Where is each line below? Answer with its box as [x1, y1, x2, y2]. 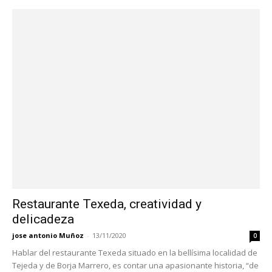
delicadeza [12, 211, 74, 226]
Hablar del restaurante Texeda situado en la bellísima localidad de [12, 246, 257, 258]
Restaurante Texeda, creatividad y [12, 196, 202, 211]
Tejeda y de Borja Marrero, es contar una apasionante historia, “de [12, 259, 259, 271]
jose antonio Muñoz [12, 230, 84, 240]
